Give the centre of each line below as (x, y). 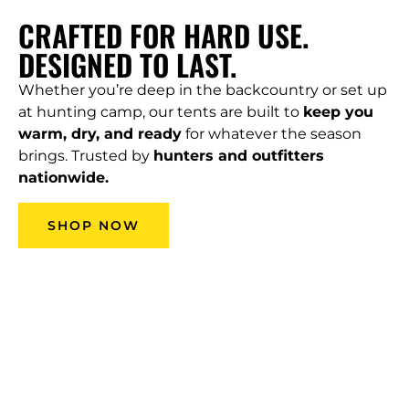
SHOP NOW (94, 225)
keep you (338, 112)
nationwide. (63, 178)
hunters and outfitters (239, 156)
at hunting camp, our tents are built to (161, 112)
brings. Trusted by (86, 156)
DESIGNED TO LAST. (127, 65)
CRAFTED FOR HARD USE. (163, 36)
